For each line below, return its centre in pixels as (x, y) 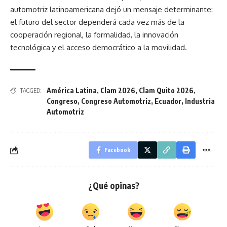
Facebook (117, 150)
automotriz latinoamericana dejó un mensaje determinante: (111, 9)
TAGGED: (31, 90)
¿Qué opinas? (113, 185)
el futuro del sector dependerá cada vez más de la (97, 22)
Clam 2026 (118, 90)
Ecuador (168, 101)
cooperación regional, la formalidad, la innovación (94, 35)
